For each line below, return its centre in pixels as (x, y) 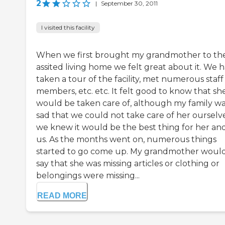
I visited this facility (68, 28)
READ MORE (62, 196)
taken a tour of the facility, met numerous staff (130, 79)
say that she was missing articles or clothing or (128, 164)
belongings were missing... (88, 176)
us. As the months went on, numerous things (126, 140)
